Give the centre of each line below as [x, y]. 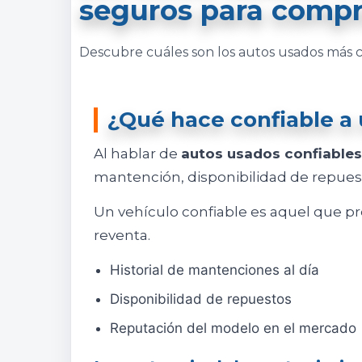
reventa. [122, 236]
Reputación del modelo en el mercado [233, 328]
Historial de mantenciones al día [215, 270]
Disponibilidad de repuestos [201, 299]
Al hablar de [137, 154]
